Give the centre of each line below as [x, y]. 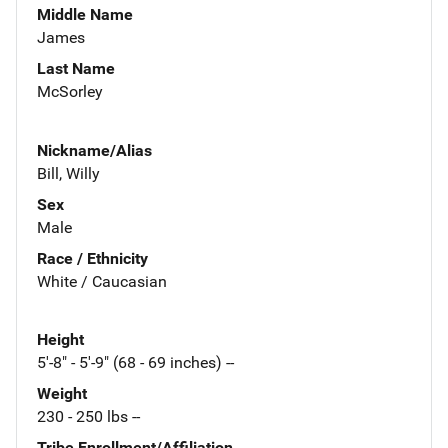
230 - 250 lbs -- [88, 417]
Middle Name [85, 14]
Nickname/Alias [94, 150]
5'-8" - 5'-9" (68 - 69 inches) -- [135, 363]
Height [60, 340]
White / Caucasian [102, 281]
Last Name [76, 68]
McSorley [70, 91]
